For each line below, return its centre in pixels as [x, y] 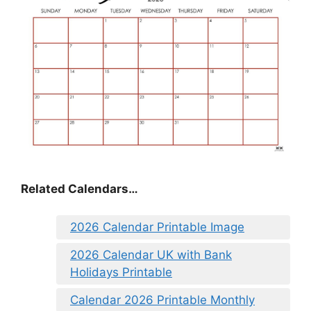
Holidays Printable [121, 272]
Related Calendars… [79, 188]
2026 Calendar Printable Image [157, 227]
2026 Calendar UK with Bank [151, 255]
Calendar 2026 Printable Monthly [162, 300]
